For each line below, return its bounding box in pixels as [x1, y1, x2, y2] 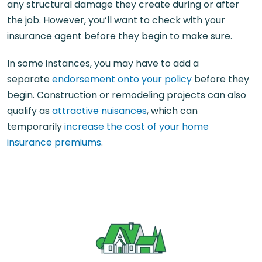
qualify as [7, 104, 52, 118]
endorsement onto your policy [52, 73, 192, 86]
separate [7, 73, 52, 86]
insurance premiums [7, 136, 101, 149]
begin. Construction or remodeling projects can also [7, 88, 246, 102]
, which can [147, 104, 198, 118]
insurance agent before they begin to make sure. [7, 29, 232, 43]
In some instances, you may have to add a [7, 57, 199, 70]
